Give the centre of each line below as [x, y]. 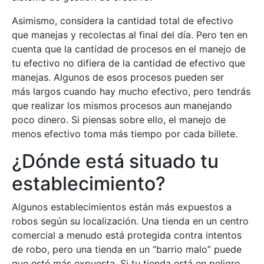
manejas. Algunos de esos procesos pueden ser [118, 77]
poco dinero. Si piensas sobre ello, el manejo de [119, 120]
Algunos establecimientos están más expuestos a [122, 207]
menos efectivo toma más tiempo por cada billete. [125, 134]
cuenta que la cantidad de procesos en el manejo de [129, 49]
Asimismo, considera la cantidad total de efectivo [123, 21]
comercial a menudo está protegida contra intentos [127, 235]
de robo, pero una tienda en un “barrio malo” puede [127, 250]
